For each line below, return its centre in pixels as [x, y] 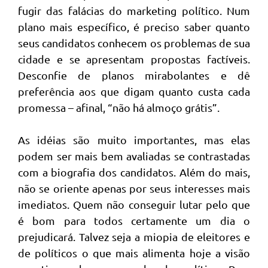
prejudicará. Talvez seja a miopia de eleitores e [134, 237]
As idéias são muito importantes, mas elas [134, 140]
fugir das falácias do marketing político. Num [134, 10]
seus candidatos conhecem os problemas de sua [134, 43]
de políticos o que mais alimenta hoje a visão [134, 253]
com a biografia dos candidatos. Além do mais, [134, 172]
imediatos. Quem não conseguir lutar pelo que [134, 204]
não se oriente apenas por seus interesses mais [134, 188]
